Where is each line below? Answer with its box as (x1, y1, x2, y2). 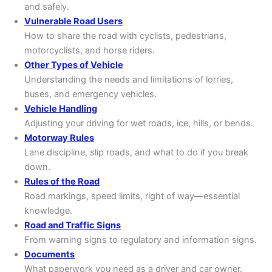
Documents (24, 249, 75, 260)
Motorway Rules (24, 132, 94, 144)
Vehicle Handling (24, 103, 97, 115)
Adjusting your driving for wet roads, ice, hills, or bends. (24, 118, 253, 129)
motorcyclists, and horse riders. (24, 45, 155, 56)
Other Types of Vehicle (24, 59, 123, 71)
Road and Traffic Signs (24, 220, 121, 231)
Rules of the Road (24, 176, 100, 188)
